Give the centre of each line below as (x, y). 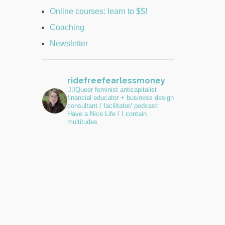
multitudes (82, 122)
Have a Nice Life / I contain (107, 114)
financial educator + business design (120, 98)
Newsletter (69, 43)
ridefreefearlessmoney (116, 81)
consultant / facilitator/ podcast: (113, 106)
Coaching (67, 27)
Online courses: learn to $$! (98, 11)
